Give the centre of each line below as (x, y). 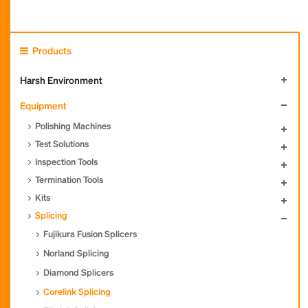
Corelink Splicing (77, 291)
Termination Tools (69, 179)
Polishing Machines (73, 125)
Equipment (43, 105)
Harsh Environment (61, 80)
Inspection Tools (66, 161)
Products (51, 50)
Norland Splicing (76, 253)
